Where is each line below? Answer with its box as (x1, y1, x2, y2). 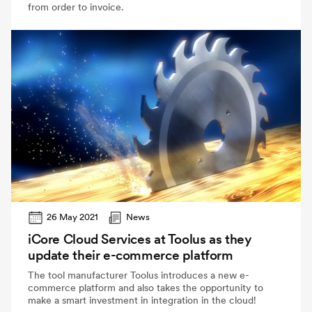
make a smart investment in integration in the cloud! (28, 294, 256, 307)
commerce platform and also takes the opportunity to (28, 281, 263, 295)
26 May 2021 (47, 211, 99, 222)
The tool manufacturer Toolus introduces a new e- (28, 269, 249, 282)
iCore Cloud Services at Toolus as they (28, 231, 251, 248)
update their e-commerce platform (28, 247, 233, 264)
